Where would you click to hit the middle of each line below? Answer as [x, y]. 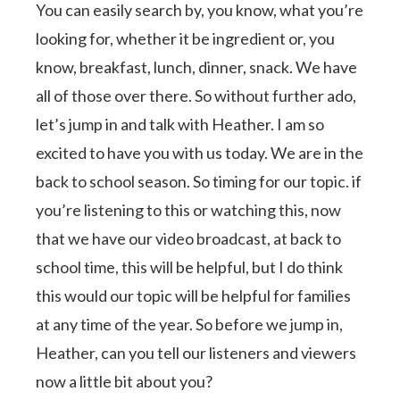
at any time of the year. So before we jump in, [190, 324]
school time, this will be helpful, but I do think [190, 267]
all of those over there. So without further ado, [196, 95]
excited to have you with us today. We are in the [200, 152]
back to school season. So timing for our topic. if [199, 181]
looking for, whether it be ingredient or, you [186, 38]
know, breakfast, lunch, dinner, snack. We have [197, 67]
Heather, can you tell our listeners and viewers [196, 352]
